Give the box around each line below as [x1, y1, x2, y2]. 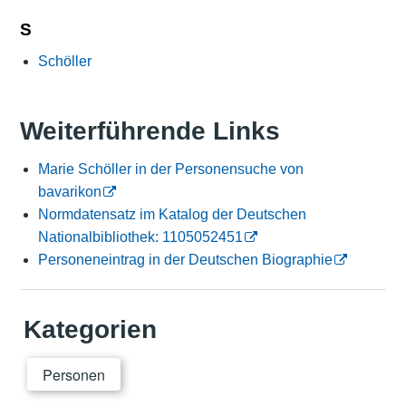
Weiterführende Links [19, 117, 280, 146]
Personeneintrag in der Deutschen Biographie [37, 252, 333, 268]
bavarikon [37, 184, 101, 200]
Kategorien [23, 315, 157, 344]
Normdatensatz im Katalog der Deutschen [37, 207, 306, 223]
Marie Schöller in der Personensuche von [37, 161, 304, 178]
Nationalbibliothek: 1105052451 [37, 229, 243, 246]
